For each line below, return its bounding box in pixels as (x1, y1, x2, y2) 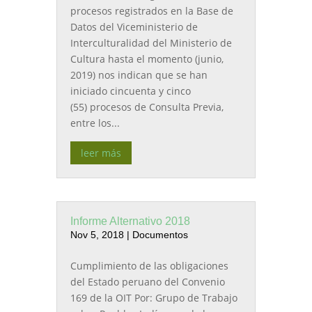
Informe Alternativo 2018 (70, 215, 190, 228)
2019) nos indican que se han (70, 68, 208, 82)
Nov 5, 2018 (70, 229, 124, 241)
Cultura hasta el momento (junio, (70, 52, 224, 66)
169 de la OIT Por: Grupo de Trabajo (70, 291, 237, 305)
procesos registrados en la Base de (70, 4, 233, 18)
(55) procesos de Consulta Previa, (70, 100, 224, 114)
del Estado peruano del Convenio (70, 275, 225, 289)
